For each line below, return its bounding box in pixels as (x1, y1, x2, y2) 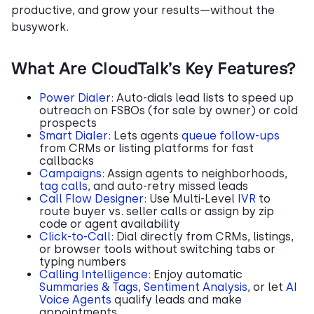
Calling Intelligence (39, 267, 148, 281)
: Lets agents (108, 128, 182, 142)
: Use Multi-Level (144, 191, 238, 205)
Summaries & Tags (39, 280, 138, 294)
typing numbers (39, 254, 126, 268)
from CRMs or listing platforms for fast (39, 141, 254, 155)
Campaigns (39, 166, 102, 180)
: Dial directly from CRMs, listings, (111, 229, 294, 243)
